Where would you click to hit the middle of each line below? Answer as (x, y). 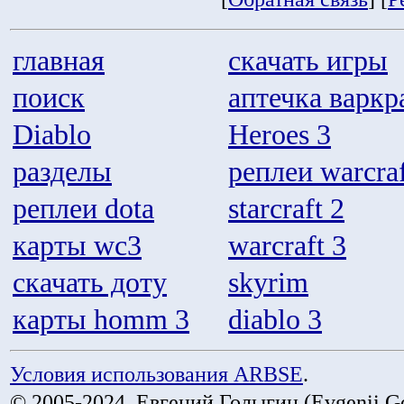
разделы (62, 171)
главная (59, 60)
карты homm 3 (101, 319)
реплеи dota (83, 208)
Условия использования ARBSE (156, 374)
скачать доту (90, 282)
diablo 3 (275, 319)
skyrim (268, 282)
